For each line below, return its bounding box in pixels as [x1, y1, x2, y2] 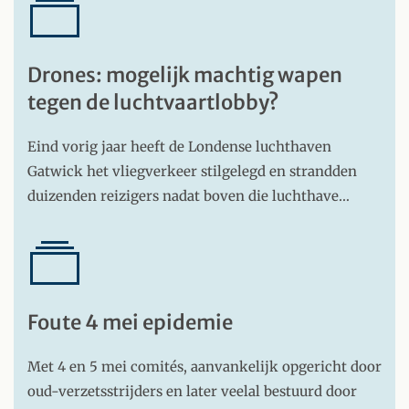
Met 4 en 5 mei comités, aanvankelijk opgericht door [27, 358, 382, 375]
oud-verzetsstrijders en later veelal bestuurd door [27, 383, 357, 400]
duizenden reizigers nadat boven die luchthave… [27, 187, 350, 204]
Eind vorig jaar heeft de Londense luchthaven [27, 138, 331, 155]
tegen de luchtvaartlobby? [27, 89, 279, 115]
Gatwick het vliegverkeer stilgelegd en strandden [27, 163, 357, 180]
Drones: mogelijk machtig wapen [27, 62, 342, 88]
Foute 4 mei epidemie [27, 309, 233, 335]
